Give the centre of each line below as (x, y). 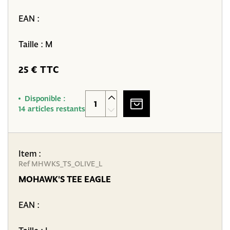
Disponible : (45, 99)
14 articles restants (52, 109)
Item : (30, 154)
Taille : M (35, 44)
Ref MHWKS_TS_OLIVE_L (61, 164)
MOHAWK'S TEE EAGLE (65, 179)
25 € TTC (39, 70)
